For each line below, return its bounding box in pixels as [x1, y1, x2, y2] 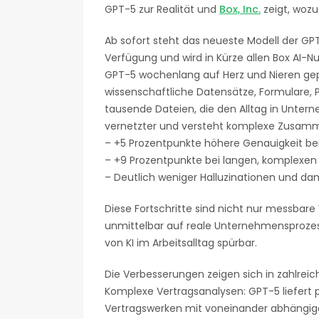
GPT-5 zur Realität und [105, 2, 219, 16]
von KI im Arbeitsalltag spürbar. [105, 236, 257, 250]
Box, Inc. [219, 2, 261, 16]
